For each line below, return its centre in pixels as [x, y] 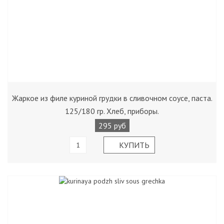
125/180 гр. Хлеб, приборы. [112, 111]
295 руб [112, 125]
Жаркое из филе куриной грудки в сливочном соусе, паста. [112, 98]
